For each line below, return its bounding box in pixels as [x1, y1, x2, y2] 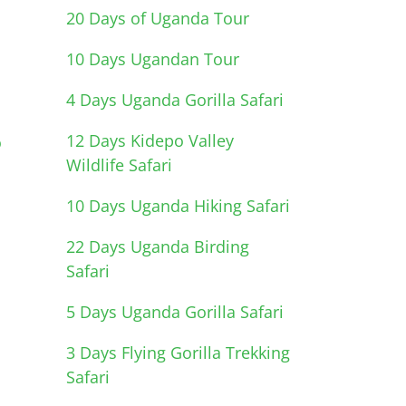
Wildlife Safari [66, 153, 172, 176]
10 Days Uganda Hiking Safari [66, 194, 290, 217]
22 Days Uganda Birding [66, 235, 249, 257]
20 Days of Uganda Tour [66, 6, 249, 29]
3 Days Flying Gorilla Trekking [66, 341, 290, 363]
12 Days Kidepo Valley [66, 129, 234, 151]
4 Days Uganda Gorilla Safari [66, 88, 284, 111]
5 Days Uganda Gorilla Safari [66, 300, 284, 323]
